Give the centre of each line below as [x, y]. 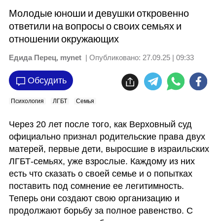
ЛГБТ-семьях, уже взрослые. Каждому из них [102, 161]
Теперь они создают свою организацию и [94, 198]
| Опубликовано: [113, 57]
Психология [27, 101]
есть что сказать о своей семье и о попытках [100, 174]
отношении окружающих [64, 39]
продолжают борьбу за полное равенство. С [101, 211]
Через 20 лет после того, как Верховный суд [100, 124]
